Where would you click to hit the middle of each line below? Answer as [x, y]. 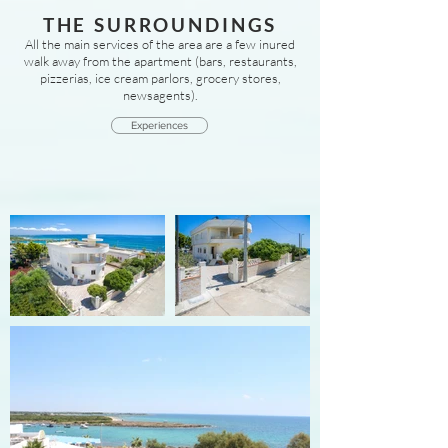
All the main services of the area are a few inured [160, 44]
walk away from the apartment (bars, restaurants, [160, 61]
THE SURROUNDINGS [160, 24]
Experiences [159, 125]
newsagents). [160, 95]
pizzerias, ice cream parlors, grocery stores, [160, 78]
